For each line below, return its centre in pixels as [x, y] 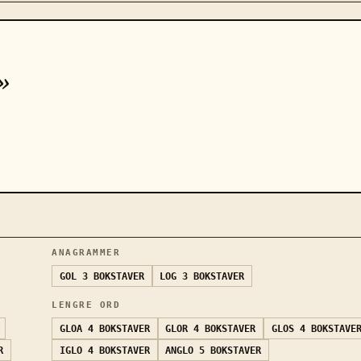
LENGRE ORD [86, 305]
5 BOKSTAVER [230, 350]
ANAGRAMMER [86, 253]
